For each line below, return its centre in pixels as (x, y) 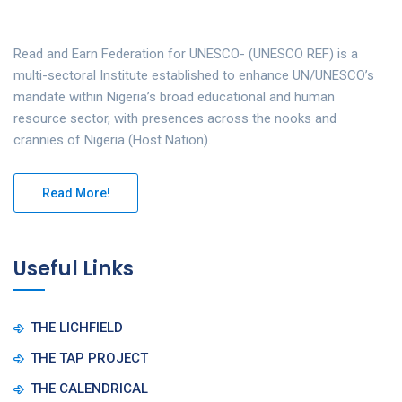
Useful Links (74, 268)
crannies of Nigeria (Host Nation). (112, 140)
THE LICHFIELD (77, 327)
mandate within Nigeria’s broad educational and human (174, 96)
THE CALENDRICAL (89, 388)
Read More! (76, 192)
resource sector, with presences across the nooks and (175, 118)
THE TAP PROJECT (89, 358)
